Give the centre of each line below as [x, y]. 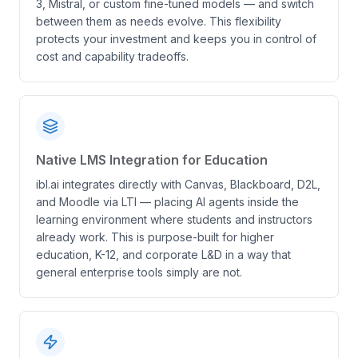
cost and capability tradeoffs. [112, 56]
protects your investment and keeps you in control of [176, 39]
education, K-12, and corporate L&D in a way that [163, 255]
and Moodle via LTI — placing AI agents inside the [167, 202]
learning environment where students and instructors [174, 219]
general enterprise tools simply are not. [139, 272]
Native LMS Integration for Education [152, 160]
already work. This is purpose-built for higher [155, 237]
